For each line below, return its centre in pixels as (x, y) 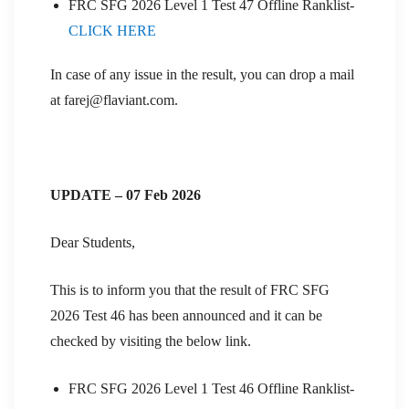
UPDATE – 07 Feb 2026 (126, 194)
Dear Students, (93, 242)
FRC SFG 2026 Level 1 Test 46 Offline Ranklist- (211, 388)
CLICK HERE (112, 30)
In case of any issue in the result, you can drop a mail (202, 74)
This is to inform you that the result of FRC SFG (190, 289)
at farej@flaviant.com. (114, 100)
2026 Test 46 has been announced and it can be (186, 315)
